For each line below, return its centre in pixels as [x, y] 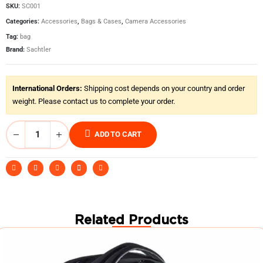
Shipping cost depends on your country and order [163, 88]
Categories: [23, 21]
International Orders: [47, 88]
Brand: [15, 49]
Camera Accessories [156, 21]
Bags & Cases [101, 21]
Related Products [131, 220]
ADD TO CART [118, 134]
